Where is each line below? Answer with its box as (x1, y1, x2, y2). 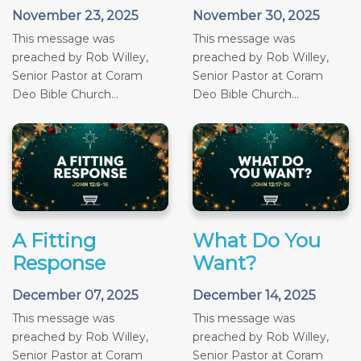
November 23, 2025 (12, 7, 139, 23)
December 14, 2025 (193, 287, 316, 303)
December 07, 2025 (12, 287, 139, 303)
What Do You (193, 228, 321, 252)
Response (12, 251, 106, 275)
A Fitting (12, 228, 96, 252)
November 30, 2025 (193, 7, 320, 23)
